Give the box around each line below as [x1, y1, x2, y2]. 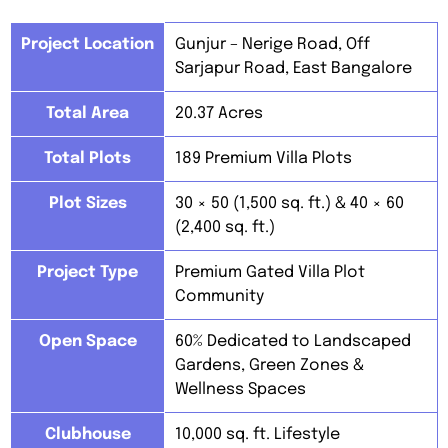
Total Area [46, 105, 129, 123]
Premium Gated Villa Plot [175, 264, 365, 282]
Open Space [38, 333, 137, 351]
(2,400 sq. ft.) [175, 219, 275, 237]
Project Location [21, 36, 154, 54]
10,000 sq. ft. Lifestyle [175, 426, 340, 444]
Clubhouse [44, 426, 131, 444]
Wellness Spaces [175, 381, 306, 399]
